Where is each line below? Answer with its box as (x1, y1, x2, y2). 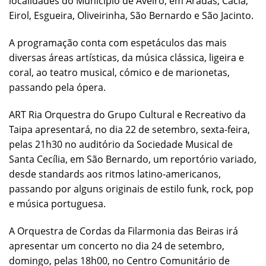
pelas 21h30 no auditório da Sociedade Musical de (9, 137, 233, 151)
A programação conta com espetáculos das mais (9, 36, 227, 49)
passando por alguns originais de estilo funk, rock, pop (9, 182, 254, 195)
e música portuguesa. (9, 197, 106, 210)
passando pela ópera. (9, 80, 106, 94)
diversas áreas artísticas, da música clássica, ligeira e (9, 50, 244, 64)
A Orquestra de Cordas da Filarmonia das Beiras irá (9, 224, 238, 237)
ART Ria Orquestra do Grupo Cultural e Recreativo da (9, 107, 246, 121)
